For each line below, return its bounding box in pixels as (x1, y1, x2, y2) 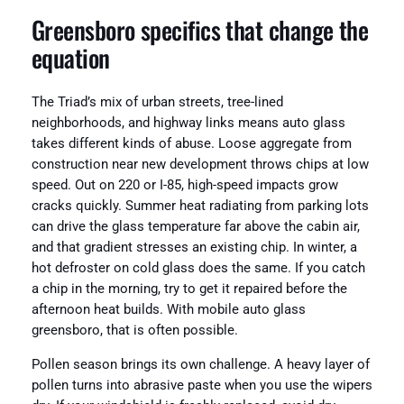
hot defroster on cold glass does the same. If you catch (31, 261, 365, 277)
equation (31, 39, 110, 76)
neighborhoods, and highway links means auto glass (31, 115, 345, 132)
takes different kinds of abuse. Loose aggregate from (31, 136, 352, 152)
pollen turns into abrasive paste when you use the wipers (31, 377, 372, 393)
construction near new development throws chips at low (31, 157, 369, 173)
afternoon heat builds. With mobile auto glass (31, 302, 306, 318)
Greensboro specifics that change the (31, 11, 369, 48)
